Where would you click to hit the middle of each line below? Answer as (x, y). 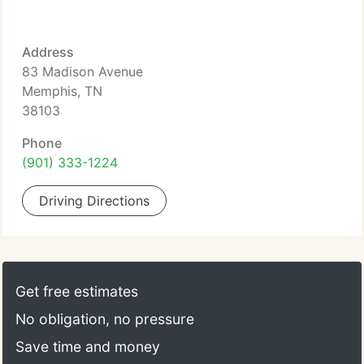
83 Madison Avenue (82, 71)
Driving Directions (94, 201)
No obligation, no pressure (105, 319)
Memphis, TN (62, 91)
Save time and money (88, 347)
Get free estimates (77, 291)
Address (48, 52)
